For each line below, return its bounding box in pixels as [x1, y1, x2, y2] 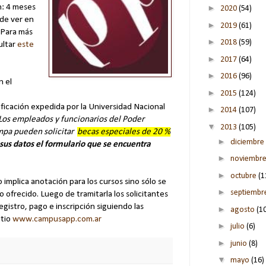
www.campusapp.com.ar [12, 214, 102, 224]
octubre [230, 171, 258, 180]
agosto [230, 205, 256, 214]
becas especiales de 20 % [77, 127, 170, 137]
